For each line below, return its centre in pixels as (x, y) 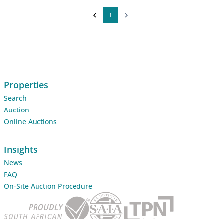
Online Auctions (30, 121)
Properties (26, 85)
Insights (21, 149)
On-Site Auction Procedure (48, 186)
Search (15, 98)
